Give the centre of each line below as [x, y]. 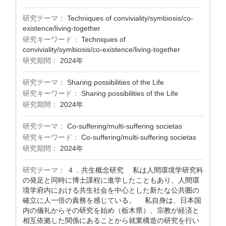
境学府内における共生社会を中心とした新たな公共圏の [111, 190]
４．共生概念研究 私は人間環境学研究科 [135, 170]
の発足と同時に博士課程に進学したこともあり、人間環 [111, 180]
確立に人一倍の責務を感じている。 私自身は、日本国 [112, 200]
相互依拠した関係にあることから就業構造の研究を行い [111, 220]
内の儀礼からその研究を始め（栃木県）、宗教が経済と [111, 210]
